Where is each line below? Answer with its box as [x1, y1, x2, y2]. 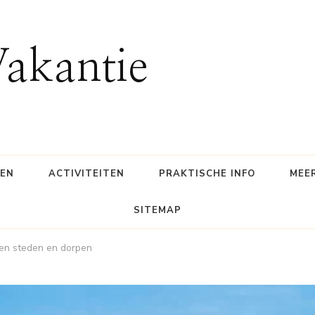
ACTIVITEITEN [48, 167, 124, 180]
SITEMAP [134, 203, 181, 217]
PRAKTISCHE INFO [158, 167, 255, 180]
